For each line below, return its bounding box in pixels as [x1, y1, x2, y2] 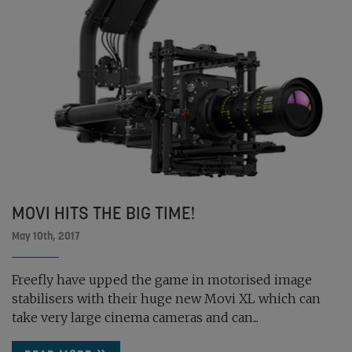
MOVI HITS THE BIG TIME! [12, 202, 195, 225]
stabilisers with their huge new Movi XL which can [12, 291, 321, 307]
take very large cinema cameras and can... [12, 310, 258, 326]
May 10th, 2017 [12, 229, 80, 244]
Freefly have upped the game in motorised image [12, 272, 312, 288]
